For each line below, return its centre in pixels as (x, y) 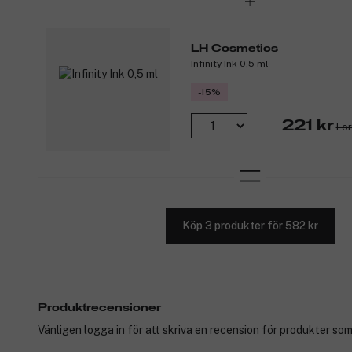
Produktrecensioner (99, 308)
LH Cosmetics (235, 48)
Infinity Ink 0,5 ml (230, 63)
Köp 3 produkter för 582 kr (250, 226)
